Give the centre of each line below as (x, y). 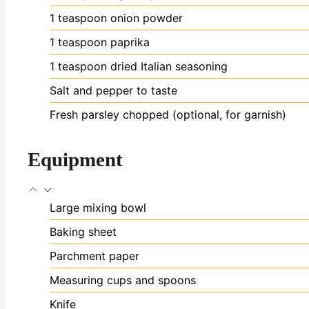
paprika (130, 42)
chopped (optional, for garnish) (205, 115)
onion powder (147, 18)
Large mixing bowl (98, 207)
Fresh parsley (84, 115)
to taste (157, 91)
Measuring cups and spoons (123, 280)
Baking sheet (83, 231)
